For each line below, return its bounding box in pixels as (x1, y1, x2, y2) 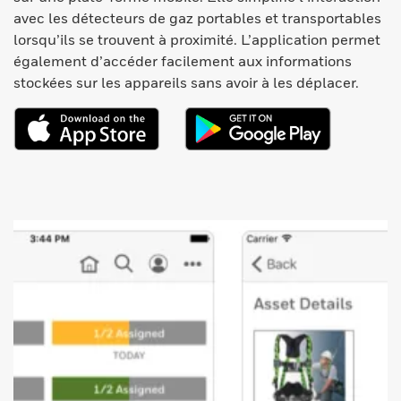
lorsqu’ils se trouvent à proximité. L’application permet (13, 30, 380, 48)
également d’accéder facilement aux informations (13, 52, 352, 70)
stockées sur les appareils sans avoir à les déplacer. (13, 73, 359, 91)
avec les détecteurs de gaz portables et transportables (13, 9, 381, 27)
